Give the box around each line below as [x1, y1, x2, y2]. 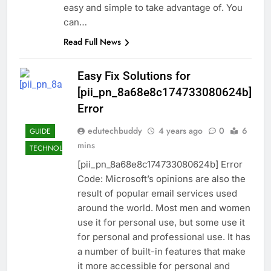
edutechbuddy [88, 125, 142, 137]
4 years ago [158, 125, 203, 137]
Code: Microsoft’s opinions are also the [77, 173, 246, 185]
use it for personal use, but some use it [77, 217, 245, 229]
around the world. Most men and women [77, 202, 250, 214]
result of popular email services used [77, 188, 237, 200]
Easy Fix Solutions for [77, 69, 191, 83]
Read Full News [64, 36, 121, 48]
